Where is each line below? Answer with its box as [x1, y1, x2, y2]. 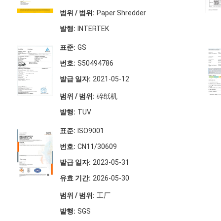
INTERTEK [77, 25, 109, 33]
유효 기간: [60, 174, 91, 183]
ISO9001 [77, 127, 104, 135]
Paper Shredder [97, 9, 146, 17]
